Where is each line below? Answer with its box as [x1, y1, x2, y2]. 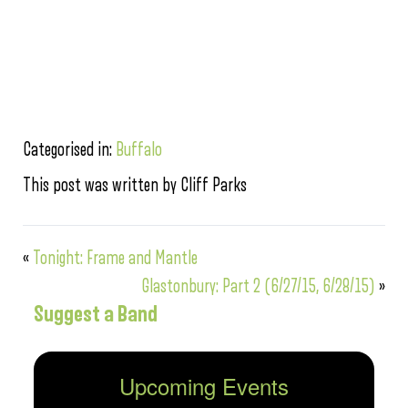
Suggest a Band [34, 302, 158, 326]
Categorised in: [23, 140, 116, 159]
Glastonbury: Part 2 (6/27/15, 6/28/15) [141, 277, 375, 296]
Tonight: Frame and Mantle [33, 249, 198, 268]
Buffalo [116, 140, 162, 159]
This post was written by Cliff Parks [23, 176, 247, 195]
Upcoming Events [119, 370, 289, 402]
